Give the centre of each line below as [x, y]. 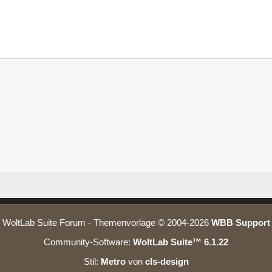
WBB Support [240, 223]
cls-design [167, 261]
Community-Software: [88, 242]
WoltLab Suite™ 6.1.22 [181, 242]
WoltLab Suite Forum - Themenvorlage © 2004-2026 [107, 223]
